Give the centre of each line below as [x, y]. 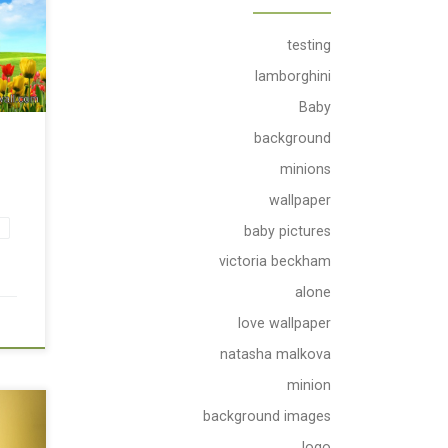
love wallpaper [284, 323]
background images [267, 415]
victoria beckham [275, 261]
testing [309, 45]
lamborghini [293, 75]
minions [305, 168]
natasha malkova [275, 354]
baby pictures [287, 230]
